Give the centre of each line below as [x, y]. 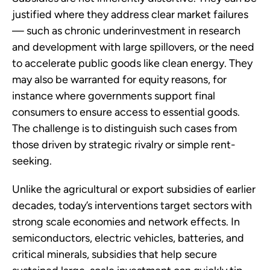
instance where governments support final [114, 96]
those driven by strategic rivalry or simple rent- [124, 145]
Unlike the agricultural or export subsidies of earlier [134, 190]
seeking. [32, 161]
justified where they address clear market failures [130, 15]
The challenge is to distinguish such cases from [124, 129]
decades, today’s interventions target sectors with [132, 206]
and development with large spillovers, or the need [133, 47]
